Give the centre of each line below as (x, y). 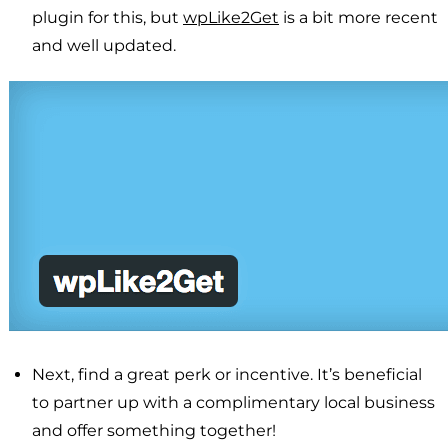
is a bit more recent (358, 17)
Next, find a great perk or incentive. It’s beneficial (227, 374)
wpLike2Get (231, 17)
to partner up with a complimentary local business (233, 402)
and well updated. (104, 45)
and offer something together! (154, 430)
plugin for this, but (107, 17)
